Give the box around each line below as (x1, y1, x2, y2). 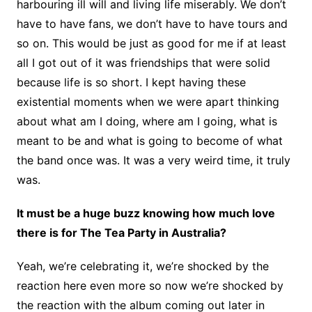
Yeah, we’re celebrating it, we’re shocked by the (16, 258, 269, 273)
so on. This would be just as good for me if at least (16, 36, 286, 50)
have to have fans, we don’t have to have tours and (16, 16, 288, 31)
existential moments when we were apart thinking (16, 94, 279, 109)
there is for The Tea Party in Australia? (16, 225, 226, 240)
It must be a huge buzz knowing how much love (16, 205, 275, 220)
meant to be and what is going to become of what (16, 133, 283, 148)
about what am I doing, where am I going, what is (16, 114, 277, 128)
